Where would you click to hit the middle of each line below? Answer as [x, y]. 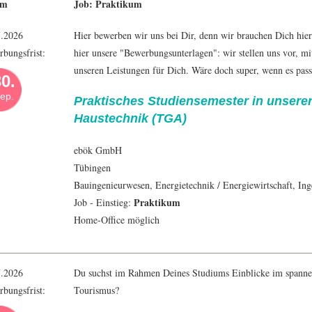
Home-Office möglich [117, 220]
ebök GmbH [98, 150]
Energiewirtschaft [258, 185]
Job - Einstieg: [104, 203]
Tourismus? [96, 290]
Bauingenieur [100, 185]
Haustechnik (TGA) [130, 119]
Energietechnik [185, 185]
